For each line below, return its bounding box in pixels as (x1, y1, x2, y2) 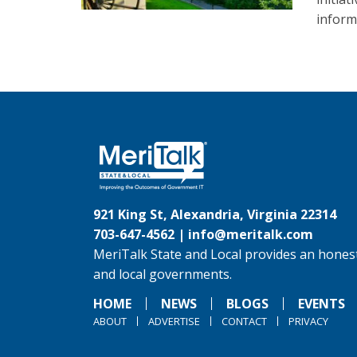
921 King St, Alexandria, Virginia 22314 (93, 206, 336, 223)
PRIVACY (288, 314, 328, 328)
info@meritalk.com (188, 226, 313, 243)
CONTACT (222, 314, 267, 328)
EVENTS (298, 295, 345, 312)
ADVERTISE (148, 314, 200, 328)
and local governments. (93, 265, 232, 283)
